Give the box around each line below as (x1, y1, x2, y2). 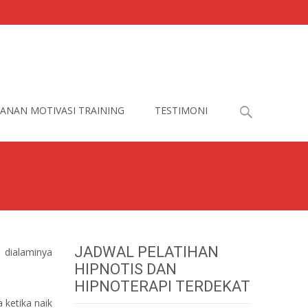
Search (234, 99, 265, 112)
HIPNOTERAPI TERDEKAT (74, 278, 250, 295)
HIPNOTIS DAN (74, 261, 177, 278)
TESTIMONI (155, 104, 208, 117)
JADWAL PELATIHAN (74, 243, 219, 261)
